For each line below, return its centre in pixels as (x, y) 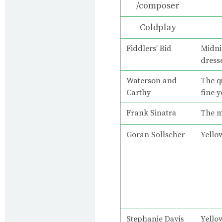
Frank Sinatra (151, 113)
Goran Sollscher (156, 135)
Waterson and (152, 81)
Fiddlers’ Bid (149, 48)
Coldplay (158, 27)
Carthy (139, 92)
